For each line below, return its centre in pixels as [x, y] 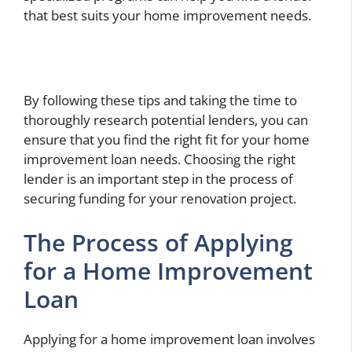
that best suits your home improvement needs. [167, 15]
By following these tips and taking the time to [160, 101]
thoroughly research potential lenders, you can [166, 120]
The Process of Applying [158, 242]
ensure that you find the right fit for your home [167, 140]
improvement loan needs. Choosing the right [159, 159]
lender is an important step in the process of [158, 179]
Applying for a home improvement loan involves [169, 339]
